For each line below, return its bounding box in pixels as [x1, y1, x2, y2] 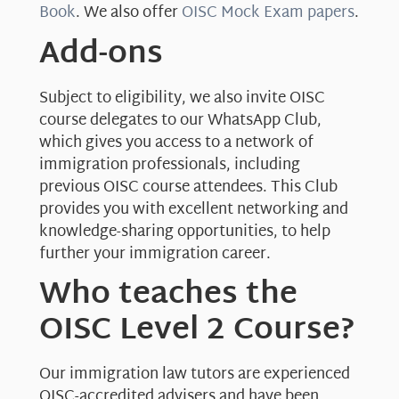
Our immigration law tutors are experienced [39, 361, 350, 389]
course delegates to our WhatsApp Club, [39, 106, 322, 134]
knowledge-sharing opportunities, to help [39, 217, 330, 246]
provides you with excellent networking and [39, 195, 348, 224]
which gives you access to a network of [39, 128, 313, 157]
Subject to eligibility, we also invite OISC [39, 84, 325, 112]
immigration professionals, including [39, 151, 300, 179]
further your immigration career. [39, 240, 271, 268]
